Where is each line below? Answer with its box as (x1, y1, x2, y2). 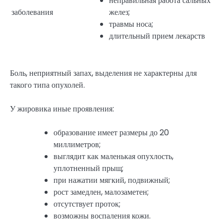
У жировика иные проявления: (10, 103, 114, 114)
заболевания (11, 6, 53, 18)
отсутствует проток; (54, 198, 120, 210)
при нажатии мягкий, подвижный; (54, 174, 170, 186)
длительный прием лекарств (109, 30, 205, 42)
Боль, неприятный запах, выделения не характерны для (10, 67, 197, 79)
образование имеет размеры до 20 (54, 126, 169, 138)
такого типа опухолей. (10, 79, 85, 91)
